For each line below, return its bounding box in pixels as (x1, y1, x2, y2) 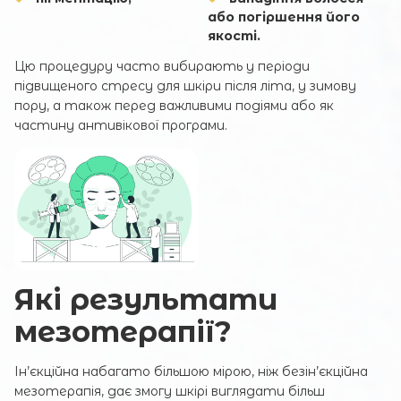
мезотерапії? (14, 314, 232, 350)
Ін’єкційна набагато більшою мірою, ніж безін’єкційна (14, 363, 368, 380)
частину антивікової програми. (14, 116, 227, 133)
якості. (207, 27, 260, 44)
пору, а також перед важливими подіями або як (14, 97, 334, 114)
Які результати (14, 282, 277, 318)
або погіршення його (207, 8, 360, 25)
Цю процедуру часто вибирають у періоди (14, 57, 310, 74)
